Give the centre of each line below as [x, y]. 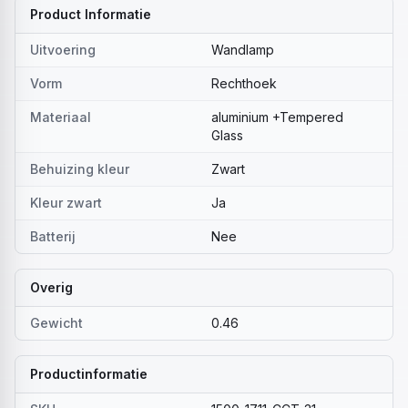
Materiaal [61, 117]
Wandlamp [243, 50]
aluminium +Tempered [277, 117]
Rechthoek [244, 83]
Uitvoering [63, 50]
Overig [51, 287]
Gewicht [56, 323]
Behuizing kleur [80, 169]
